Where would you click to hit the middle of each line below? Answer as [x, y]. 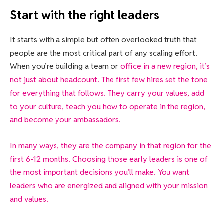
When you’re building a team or [65, 66]
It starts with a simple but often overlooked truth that [103, 40]
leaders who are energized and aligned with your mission [109, 185]
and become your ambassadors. [65, 120]
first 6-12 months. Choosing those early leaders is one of [109, 159]
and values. [29, 199]
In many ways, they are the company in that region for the [111, 145]
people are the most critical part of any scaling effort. [104, 53]
